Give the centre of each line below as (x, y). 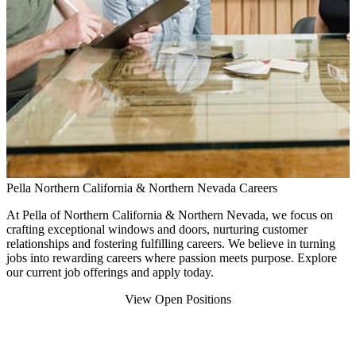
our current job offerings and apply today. (110, 272)
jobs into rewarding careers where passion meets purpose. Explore (172, 258)
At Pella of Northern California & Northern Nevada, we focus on (170, 215)
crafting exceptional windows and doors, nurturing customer (157, 229)
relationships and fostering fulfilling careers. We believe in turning (171, 244)
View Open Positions (178, 299)
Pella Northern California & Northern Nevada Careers (142, 188)
